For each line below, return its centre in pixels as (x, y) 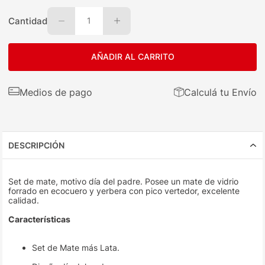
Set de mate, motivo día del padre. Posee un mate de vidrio (124, 182)
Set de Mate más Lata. (76, 248)
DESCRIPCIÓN (37, 146)
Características (40, 219)
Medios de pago (56, 92)
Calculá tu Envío (220, 92)
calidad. (24, 201)
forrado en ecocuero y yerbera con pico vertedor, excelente (124, 191)
